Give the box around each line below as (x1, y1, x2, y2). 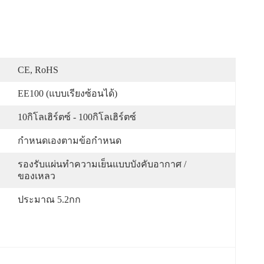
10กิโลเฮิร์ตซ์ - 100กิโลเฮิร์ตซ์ (18, 112, 136, 122)
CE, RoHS (18, 65, 58, 75)
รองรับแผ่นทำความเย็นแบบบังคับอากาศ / (18, 159, 186, 169)
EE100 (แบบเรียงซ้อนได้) (18, 88, 117, 98)
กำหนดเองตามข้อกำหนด (18, 136, 121, 146)
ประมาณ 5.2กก (18, 194, 81, 204)
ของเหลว (18, 171, 55, 181)
